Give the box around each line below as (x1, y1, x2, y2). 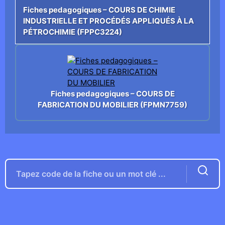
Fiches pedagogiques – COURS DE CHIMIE (23, 5, 175, 15)
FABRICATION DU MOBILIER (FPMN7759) (38, 99, 187, 109)
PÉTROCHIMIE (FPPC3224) (23, 27, 122, 37)
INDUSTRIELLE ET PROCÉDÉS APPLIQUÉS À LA (23, 16, 194, 26)
